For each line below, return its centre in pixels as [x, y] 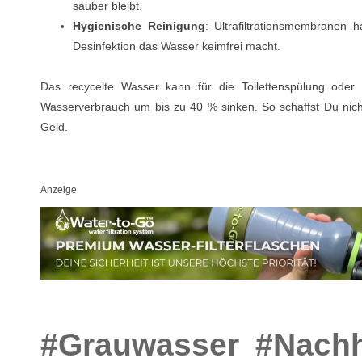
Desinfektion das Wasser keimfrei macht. [177, 46]
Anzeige [59, 190]
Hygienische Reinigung [139, 25]
